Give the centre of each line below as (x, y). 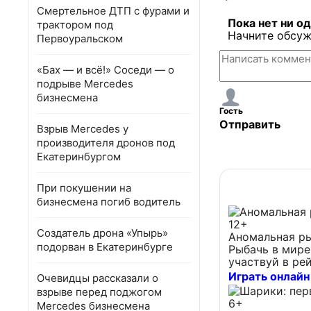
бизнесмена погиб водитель (109, 202)
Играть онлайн (269, 277)
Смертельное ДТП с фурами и (113, 11)
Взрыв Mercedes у (83, 129)
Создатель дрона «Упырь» (102, 233)
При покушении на (84, 188)
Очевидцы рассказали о (98, 278)
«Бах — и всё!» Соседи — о (106, 70)
